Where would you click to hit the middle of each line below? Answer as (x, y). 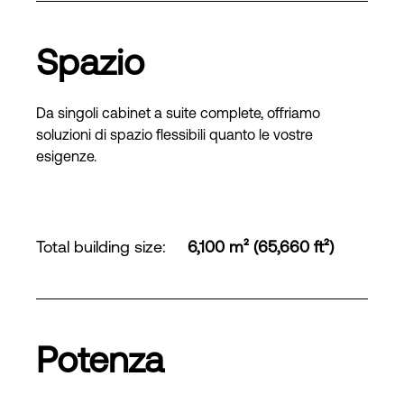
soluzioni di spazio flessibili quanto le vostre (174, 134)
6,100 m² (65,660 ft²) (261, 247)
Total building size (99, 247)
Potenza (100, 359)
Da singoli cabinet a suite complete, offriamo (178, 113)
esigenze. (66, 156)
